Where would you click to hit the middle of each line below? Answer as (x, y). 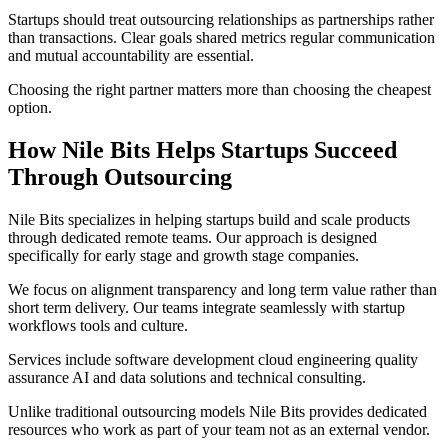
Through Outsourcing (120, 177)
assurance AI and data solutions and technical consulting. (187, 377)
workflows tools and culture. (98, 325)
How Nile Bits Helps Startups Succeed (202, 150)
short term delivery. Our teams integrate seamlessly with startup (206, 307)
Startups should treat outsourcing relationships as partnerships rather (221, 20)
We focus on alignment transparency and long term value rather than (222, 289)
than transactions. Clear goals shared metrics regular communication (221, 38)
